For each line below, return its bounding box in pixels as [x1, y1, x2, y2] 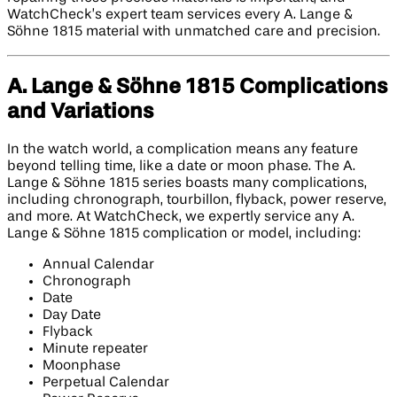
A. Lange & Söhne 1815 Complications [7, 75, 387, 97]
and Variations [7, 100, 153, 122]
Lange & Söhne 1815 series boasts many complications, [7, 175, 367, 191]
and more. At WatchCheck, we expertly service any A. [7, 209, 354, 224]
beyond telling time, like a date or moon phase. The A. [7, 159, 355, 174]
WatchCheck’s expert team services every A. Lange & [7, 7, 353, 22]
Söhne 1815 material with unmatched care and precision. [7, 24, 380, 39]
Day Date [43, 307, 101, 323]
